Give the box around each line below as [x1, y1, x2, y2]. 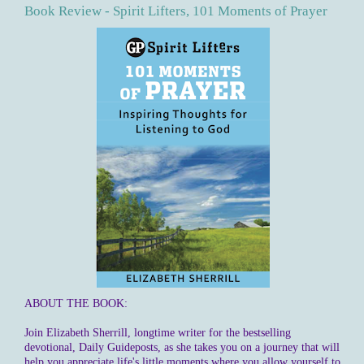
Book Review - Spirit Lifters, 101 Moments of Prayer [24, 3, 327, 19]
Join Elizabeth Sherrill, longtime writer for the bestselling [24, 326, 291, 340]
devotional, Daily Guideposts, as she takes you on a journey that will [24, 340, 340, 354]
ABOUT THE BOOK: [24, 297, 128, 310]
